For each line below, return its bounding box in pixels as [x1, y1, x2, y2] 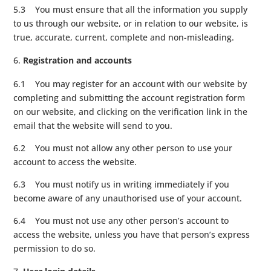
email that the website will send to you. [13, 119, 173, 131]
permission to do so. [13, 242, 96, 254]
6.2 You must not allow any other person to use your [13, 142, 233, 154]
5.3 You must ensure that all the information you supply [13, 3, 248, 15]
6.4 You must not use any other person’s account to [13, 214, 229, 226]
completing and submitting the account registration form [13, 91, 246, 103]
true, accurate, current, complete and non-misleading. [13, 31, 235, 43]
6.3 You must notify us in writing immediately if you [13, 178, 230, 190]
